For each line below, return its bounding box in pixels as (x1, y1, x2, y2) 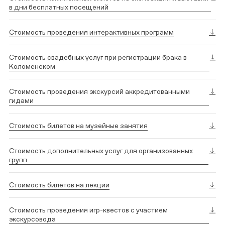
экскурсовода (9, 215, 56, 223)
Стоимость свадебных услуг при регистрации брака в (9, 53, 187, 61)
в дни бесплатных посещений (9, 3, 108, 11)
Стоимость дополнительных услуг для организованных (9, 147, 193, 155)
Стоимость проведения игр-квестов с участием (9, 206, 168, 214)
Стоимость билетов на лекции (9, 181, 109, 189)
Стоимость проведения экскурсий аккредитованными (9, 87, 190, 95)
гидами (9, 96, 34, 104)
